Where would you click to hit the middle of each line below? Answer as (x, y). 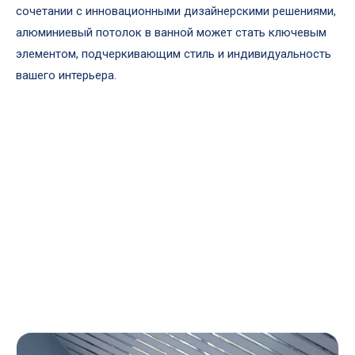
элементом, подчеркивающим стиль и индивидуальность (174, 54)
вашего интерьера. (66, 75)
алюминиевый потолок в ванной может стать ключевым (171, 32)
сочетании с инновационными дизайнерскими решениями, (176, 11)
